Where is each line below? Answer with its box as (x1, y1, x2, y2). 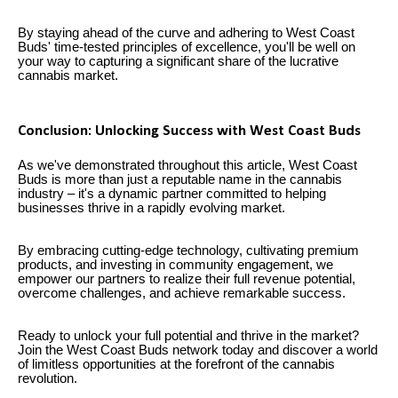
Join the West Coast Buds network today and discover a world (18, 342, 378, 357)
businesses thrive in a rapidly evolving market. (18, 200, 285, 215)
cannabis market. (18, 68, 118, 83)
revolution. (18, 370, 77, 386)
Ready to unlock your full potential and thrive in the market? (18, 328, 359, 343)
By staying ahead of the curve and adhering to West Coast (18, 25, 354, 40)
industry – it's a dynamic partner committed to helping (18, 186, 326, 201)
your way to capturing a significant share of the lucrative (18, 53, 338, 68)
